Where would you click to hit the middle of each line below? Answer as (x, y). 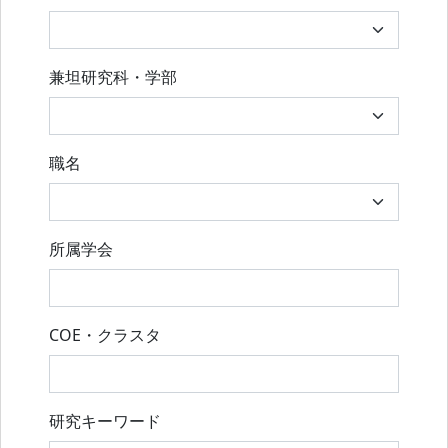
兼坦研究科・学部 (113, 77)
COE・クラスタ (105, 335)
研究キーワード (105, 421)
